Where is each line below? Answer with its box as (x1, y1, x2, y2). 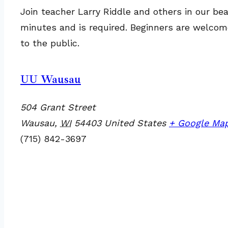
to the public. (20, 38, 79, 48)
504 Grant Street (20, 102, 96, 112)
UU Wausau (20, 72, 81, 87)
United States (104, 118, 166, 128)
